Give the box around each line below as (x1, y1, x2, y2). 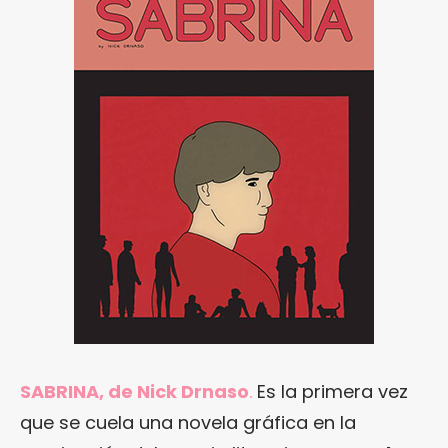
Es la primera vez (252, 379, 408, 404)
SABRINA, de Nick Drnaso (20, 379, 249, 404)
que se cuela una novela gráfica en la (20, 410, 356, 435)
